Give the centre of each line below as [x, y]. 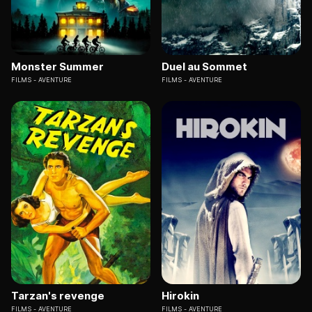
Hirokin [180, 295]
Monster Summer [57, 67]
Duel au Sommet [204, 67]
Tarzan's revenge [58, 295]
